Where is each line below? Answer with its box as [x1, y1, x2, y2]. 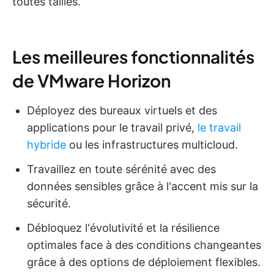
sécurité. [27, 196, 71, 210]
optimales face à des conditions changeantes [27, 238, 261, 251]
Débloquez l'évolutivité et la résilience [27, 221, 220, 234]
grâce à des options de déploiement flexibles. [27, 255, 261, 268]
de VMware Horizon [12, 69, 171, 91]
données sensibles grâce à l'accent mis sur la [27, 179, 258, 193]
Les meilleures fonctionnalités [12, 45, 254, 67]
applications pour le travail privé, [27, 120, 198, 134]
